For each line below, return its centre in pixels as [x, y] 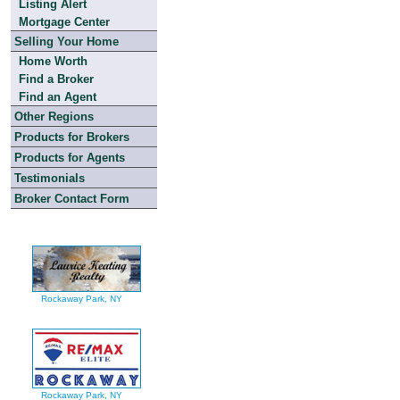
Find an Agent [58, 97]
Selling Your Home [67, 42]
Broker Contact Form [72, 199]
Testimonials [50, 178]
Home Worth [53, 61]
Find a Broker [56, 79]
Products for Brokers [72, 137]
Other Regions [54, 117]
